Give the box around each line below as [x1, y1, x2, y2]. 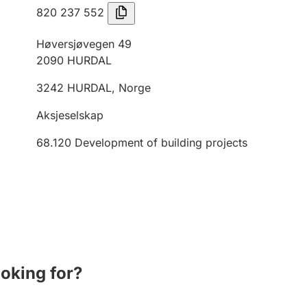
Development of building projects [75, 136, 247, 149]
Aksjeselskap [36, 108, 103, 122]
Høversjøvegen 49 [36, 37, 132, 51]
